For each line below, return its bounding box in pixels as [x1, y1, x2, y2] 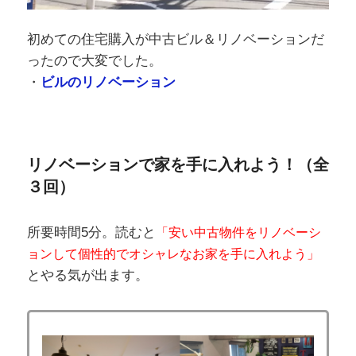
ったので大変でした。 [26, 53, 162, 69]
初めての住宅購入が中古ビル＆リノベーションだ [26, 32, 324, 48]
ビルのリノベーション [40, 75, 176, 91]
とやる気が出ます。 [26, 267, 149, 283]
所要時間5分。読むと [26, 224, 156, 240]
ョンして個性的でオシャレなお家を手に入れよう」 [26, 246, 319, 261]
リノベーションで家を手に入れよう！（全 [26, 155, 329, 173]
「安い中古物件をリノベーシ [155, 225, 321, 239]
